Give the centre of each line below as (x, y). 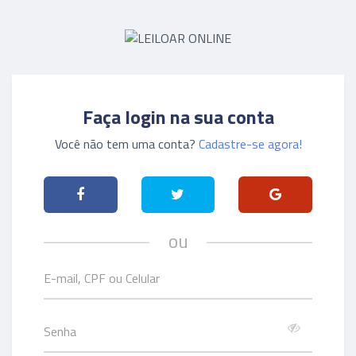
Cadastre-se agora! (250, 144)
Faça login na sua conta (178, 117)
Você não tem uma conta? (126, 144)
